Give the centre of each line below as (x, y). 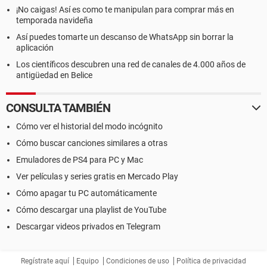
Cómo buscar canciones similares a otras (92, 143)
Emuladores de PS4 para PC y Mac (80, 160)
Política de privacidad (211, 261)
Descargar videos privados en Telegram (88, 226)
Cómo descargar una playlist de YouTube (91, 210)
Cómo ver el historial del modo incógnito (89, 126)
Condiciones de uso (138, 261)
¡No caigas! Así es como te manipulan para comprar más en (125, 10)
